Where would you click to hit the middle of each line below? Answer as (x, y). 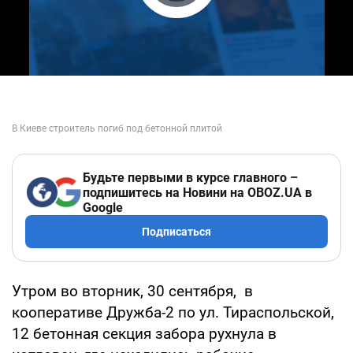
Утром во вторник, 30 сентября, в (132, 291)
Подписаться (176, 231)
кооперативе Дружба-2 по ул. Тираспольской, (173, 312)
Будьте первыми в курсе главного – (190, 177)
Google (103, 207)
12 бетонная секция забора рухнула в (144, 333)
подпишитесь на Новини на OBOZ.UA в (197, 192)
